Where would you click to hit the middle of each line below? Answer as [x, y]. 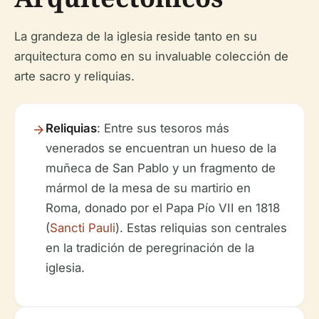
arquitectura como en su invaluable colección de [151, 56]
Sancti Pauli [83, 228]
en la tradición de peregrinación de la [150, 247]
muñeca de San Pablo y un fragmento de [161, 168]
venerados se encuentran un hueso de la [161, 148]
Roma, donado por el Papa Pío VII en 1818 [163, 208]
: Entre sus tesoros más [163, 128]
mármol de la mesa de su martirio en [148, 188]
